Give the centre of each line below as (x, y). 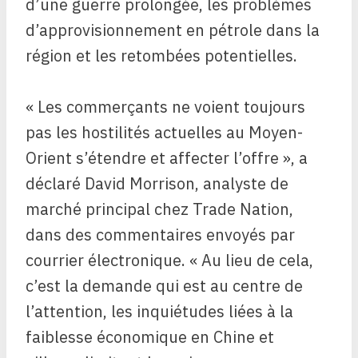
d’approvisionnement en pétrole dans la (173, 30)
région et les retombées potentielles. (161, 56)
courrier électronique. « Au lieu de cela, (169, 261)
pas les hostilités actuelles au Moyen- (164, 133)
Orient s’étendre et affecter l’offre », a (167, 158)
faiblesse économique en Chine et (150, 337)
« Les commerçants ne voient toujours (165, 107)
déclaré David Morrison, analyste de (157, 184)
